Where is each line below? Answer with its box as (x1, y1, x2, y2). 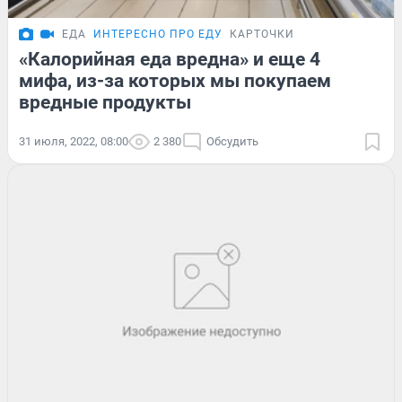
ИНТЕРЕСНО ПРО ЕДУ (93, 28, 223, 41)
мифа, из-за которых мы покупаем (19, 70, 331, 92)
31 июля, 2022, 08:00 (19, 135, 128, 149)
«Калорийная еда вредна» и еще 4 (19, 48, 320, 71)
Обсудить (206, 135, 258, 149)
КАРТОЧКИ (230, 28, 294, 41)
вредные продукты (19, 92, 191, 114)
